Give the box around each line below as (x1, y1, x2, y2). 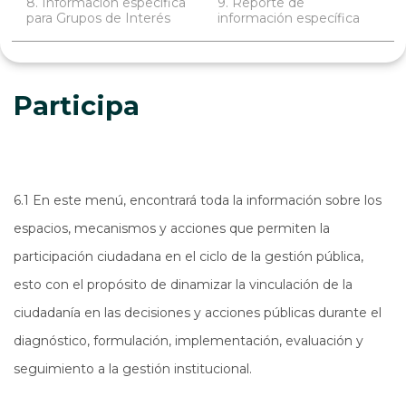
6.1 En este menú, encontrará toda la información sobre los (14, 191, 382, 208)
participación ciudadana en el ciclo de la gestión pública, (14, 247, 363, 265)
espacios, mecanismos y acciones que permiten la (14, 219, 330, 237)
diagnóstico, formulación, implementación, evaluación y (14, 332, 363, 349)
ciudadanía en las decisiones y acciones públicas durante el (14, 304, 382, 321)
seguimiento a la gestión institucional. (14, 360, 252, 377)
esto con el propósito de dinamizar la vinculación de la (14, 275, 353, 293)
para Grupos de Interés (26, 10, 170, 26)
